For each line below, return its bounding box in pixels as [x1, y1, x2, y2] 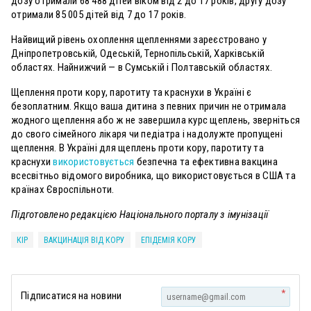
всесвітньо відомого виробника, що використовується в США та [11, 169, 296, 183]
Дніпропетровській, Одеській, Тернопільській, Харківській [11, 47, 264, 60]
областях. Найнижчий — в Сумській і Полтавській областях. [11, 61, 272, 74]
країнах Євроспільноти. [11, 183, 115, 196]
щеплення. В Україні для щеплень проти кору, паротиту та [11, 142, 264, 155]
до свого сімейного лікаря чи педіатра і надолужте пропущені [11, 128, 283, 141]
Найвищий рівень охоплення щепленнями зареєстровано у [11, 33, 267, 47]
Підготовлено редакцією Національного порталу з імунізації [11, 208, 269, 221]
